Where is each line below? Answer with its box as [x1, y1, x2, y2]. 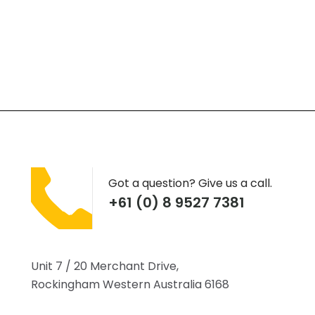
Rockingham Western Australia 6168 [31, 276, 229, 293]
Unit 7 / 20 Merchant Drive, [31, 258, 179, 275]
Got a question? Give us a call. [108, 174, 272, 191]
